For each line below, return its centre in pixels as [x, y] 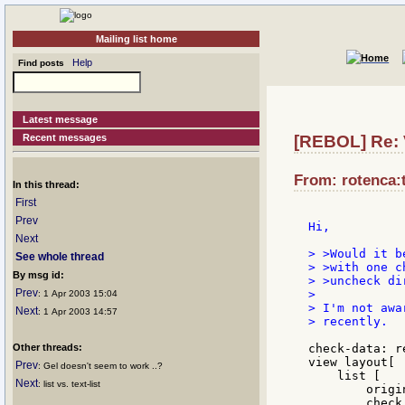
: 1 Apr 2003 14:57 [78, 311]
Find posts [38, 63]
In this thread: [46, 184]
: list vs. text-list [69, 384]
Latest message [61, 119]
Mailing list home [136, 39]
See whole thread [60, 257]
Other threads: [47, 347]
